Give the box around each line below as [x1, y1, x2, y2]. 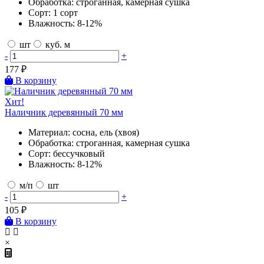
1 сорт [53, 7, 78, 18]
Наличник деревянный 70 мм [5, 107, 123, 117]
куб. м [43, 39, 70, 49]
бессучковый [53, 148, 105, 159]
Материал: [28, 127, 70, 137]
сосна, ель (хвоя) [72, 127, 139, 137]
